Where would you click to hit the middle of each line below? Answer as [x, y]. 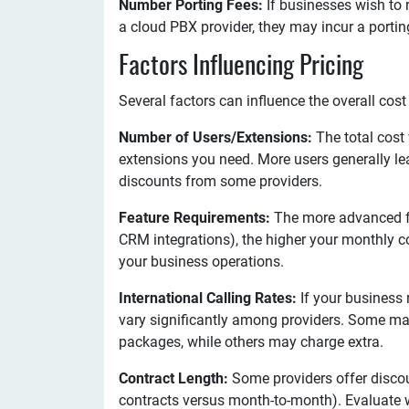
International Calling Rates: [208, 298]
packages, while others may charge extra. [251, 342]
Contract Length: [175, 378]
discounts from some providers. [220, 181]
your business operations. [201, 262]
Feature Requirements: [196, 218]
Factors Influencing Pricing [241, 68]
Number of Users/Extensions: [215, 137]
